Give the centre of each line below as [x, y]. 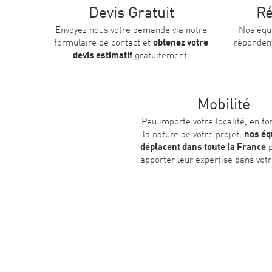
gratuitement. [161, 56]
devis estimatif [103, 56]
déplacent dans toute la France [203, 148]
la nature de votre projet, [193, 135]
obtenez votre [181, 43]
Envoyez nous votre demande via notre [131, 30]
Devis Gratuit [131, 13]
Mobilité [223, 106]
